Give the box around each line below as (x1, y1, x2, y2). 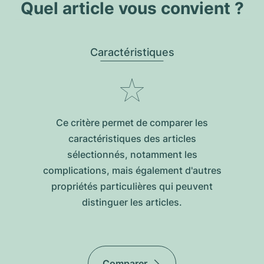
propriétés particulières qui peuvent (51, 180, 213, 192)
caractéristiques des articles (68, 133, 196, 144)
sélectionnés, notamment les (67, 148, 197, 160)
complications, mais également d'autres (42, 164, 222, 176)
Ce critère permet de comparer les (56, 117, 208, 128)
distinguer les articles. (82, 196, 182, 208)
